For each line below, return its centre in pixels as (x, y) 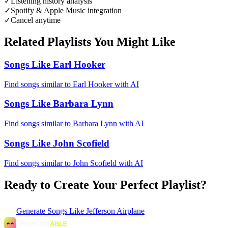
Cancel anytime (36, 20)
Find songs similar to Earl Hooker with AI (72, 84)
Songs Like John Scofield (57, 143)
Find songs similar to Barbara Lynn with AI (74, 124)
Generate (32, 211)
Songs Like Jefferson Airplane (96, 211)
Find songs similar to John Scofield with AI (74, 163)
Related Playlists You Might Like (90, 42)
